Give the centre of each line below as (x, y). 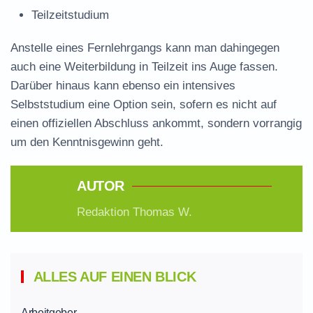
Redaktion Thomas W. (134, 212)
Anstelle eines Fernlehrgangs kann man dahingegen (145, 48)
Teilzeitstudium (70, 15)
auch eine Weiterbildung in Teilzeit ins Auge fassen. (144, 67)
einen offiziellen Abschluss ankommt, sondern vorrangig (156, 123)
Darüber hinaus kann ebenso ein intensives (123, 86)
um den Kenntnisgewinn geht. (87, 142)
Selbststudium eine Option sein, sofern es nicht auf (144, 104)
